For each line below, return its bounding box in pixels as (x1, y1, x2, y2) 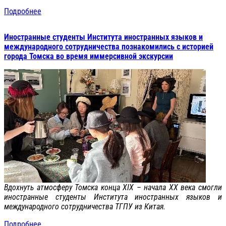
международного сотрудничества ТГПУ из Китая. (4, 201, 165, 211)
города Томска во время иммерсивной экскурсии (4, 51, 173, 61)
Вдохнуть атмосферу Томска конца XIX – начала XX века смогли (4, 182, 222, 192)
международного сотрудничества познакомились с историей (4, 41, 213, 51)
